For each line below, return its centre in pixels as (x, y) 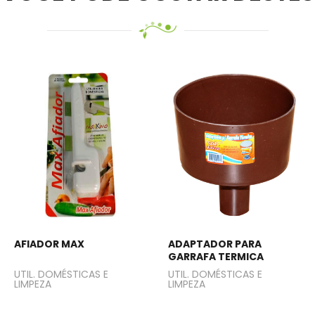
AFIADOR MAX (49, 244)
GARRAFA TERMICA (216, 256)
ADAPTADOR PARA (215, 244)
